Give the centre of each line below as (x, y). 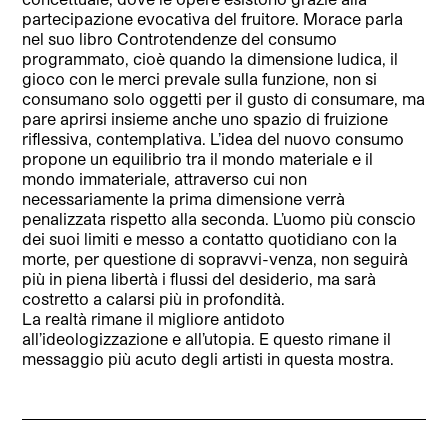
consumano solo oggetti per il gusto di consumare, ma (224, 98)
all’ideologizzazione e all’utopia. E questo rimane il (207, 338)
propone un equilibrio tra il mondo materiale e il (198, 158)
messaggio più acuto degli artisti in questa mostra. (208, 358)
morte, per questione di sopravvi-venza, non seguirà (215, 258)
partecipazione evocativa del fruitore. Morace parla (213, 18)
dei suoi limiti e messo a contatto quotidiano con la (210, 238)
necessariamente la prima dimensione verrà (184, 198)
